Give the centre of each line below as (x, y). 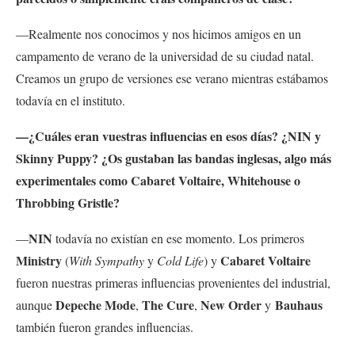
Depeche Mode (95, 304)
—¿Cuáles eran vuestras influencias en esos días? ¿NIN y (168, 136)
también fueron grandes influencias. (107, 326)
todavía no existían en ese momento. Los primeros (178, 238)
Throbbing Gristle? (68, 202)
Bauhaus (299, 304)
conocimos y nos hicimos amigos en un (203, 33)
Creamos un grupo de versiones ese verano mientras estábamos (172, 78)
